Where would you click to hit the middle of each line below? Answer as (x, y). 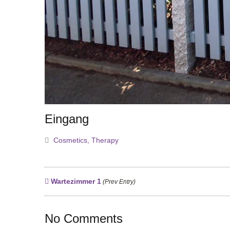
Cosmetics (70, 140)
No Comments (84, 218)
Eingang (67, 119)
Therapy (105, 140)
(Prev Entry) (118, 181)
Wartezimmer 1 (75, 181)
